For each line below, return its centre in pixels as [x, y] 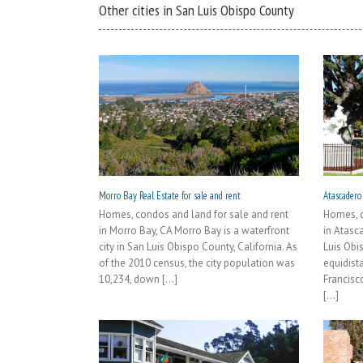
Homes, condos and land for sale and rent [194, 214]
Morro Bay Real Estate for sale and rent [170, 195]
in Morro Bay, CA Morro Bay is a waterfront [194, 230]
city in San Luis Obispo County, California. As [198, 246]
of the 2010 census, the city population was [197, 263]
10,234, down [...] [138, 279]
